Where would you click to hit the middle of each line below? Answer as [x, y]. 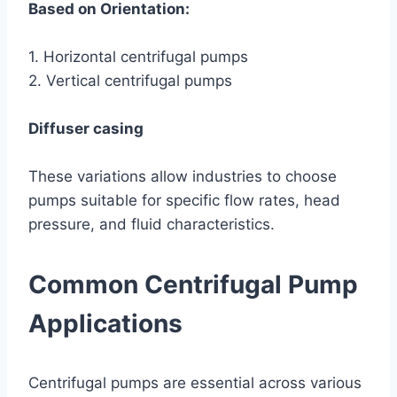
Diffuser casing [86, 128]
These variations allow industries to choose [183, 176]
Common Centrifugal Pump [193, 284]
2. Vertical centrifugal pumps [130, 80]
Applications [105, 323]
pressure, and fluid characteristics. [152, 224]
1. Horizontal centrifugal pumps [138, 56]
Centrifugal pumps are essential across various [195, 382]
